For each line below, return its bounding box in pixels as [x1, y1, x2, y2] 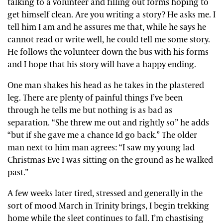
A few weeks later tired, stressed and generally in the [7, 188, 203, 199]
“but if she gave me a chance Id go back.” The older [7, 129, 197, 141]
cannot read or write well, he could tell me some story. [7, 34, 210, 45]
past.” [7, 167, 28, 178]
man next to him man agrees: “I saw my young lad [7, 142, 195, 153]
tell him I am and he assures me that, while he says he [7, 21, 206, 33]
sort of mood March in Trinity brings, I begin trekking [7, 200, 209, 212]
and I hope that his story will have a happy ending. [7, 59, 196, 70]
